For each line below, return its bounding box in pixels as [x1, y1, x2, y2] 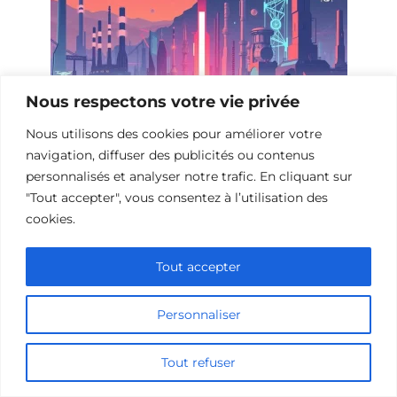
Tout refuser [161, 354, 236, 370]
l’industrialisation [50, 164, 181, 182]
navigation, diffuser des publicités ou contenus [26, 146, 315, 163]
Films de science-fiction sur [50, 143, 255, 160]
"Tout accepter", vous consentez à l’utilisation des [26, 189, 328, 206]
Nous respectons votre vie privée [26, 91, 300, 112]
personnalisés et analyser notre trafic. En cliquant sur [26, 167, 353, 184]
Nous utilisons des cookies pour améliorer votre [26, 125, 322, 142]
